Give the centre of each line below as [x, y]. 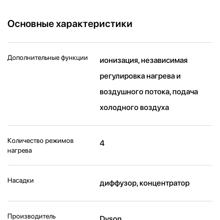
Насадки [21, 180]
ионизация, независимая [144, 60]
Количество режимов [41, 140]
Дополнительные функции [48, 57]
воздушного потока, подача [149, 91]
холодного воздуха [135, 107]
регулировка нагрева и [140, 76]
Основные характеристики [70, 23]
